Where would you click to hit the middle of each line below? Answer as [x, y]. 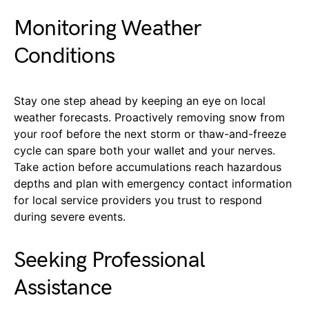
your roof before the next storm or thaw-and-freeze [150, 133]
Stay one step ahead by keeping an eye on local [140, 100]
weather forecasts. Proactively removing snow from [149, 117]
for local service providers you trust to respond [138, 200]
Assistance [63, 288]
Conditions [64, 56]
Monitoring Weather [108, 28]
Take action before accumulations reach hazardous [148, 167]
